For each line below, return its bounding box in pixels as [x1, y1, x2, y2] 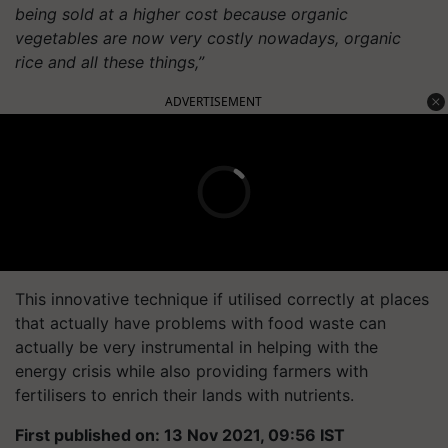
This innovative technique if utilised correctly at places [15, 288, 429, 309]
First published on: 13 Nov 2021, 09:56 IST [15, 424, 345, 445]
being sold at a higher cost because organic [15, 3, 348, 24]
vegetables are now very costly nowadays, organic [15, 27, 401, 48]
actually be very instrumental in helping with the [15, 336, 378, 357]
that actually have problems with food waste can [15, 312, 386, 333]
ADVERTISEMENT [165, 92, 262, 110]
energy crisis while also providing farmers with [15, 360, 368, 381]
